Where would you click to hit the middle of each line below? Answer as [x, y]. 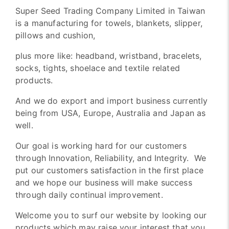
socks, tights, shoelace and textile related [98, 68]
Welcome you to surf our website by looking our [111, 215]
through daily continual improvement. [89, 195]
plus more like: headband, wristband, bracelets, [109, 56]
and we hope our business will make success [104, 183]
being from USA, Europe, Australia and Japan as [111, 113]
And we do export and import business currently [112, 101]
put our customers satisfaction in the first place [109, 170]
